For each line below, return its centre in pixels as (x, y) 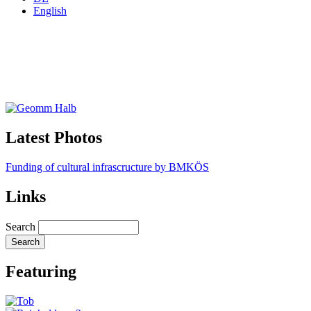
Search (20, 226)
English (50, 10)
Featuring (41, 272)
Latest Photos (54, 137)
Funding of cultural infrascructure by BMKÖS (107, 167)
